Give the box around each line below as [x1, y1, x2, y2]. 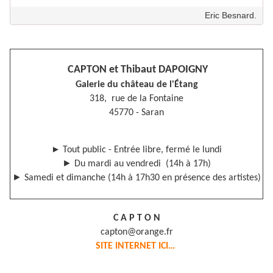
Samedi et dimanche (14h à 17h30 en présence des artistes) [22, 173, 261, 183]
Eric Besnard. [205, 10, 257, 21]
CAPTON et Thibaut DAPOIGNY [65, 64, 208, 76]
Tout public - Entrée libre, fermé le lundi [60, 145, 222, 155]
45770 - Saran [109, 108, 164, 118]
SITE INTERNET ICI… [96, 241, 177, 252]
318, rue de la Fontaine [90, 94, 183, 104]
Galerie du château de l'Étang [75, 80, 198, 90]
